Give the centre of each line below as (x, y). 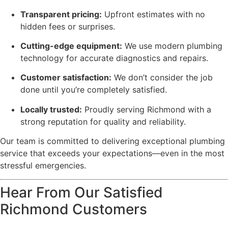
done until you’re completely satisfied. (94, 90)
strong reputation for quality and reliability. (103, 121)
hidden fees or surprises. (68, 26)
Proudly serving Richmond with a (147, 109)
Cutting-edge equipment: (71, 46)
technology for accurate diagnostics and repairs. (114, 58)
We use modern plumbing (172, 46)
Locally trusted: (51, 109)
